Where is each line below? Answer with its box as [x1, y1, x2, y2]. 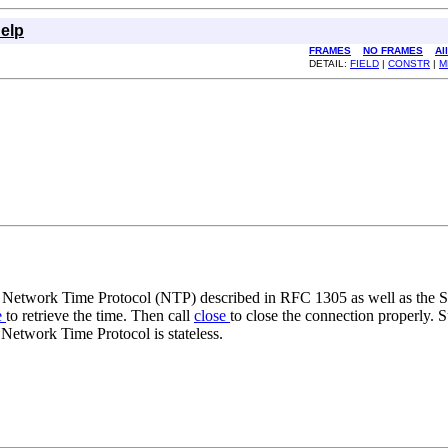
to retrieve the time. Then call [6, 306, 194, 324]
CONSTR [388, 58, 430, 69]
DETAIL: [309, 58, 350, 69]
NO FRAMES [363, 45, 423, 56]
